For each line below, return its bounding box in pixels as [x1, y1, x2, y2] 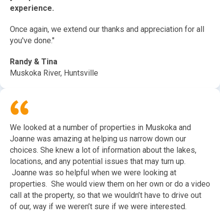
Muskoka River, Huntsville [10, 68, 98, 78]
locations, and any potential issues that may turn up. [10, 157, 188, 166]
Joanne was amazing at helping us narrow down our [10, 134, 186, 144]
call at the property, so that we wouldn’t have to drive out [10, 191, 201, 200]
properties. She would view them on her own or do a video [10, 179, 210, 189]
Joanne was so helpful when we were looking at [10, 168, 176, 178]
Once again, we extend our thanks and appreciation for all [10, 25, 204, 34]
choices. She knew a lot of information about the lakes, [10, 145, 196, 155]
